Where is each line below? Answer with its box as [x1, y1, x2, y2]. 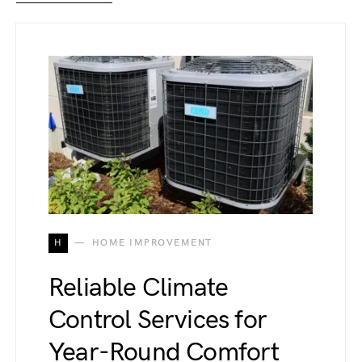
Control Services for [48, 304, 267, 336]
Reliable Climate [48, 271, 229, 304]
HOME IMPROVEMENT [91, 236, 213, 249]
